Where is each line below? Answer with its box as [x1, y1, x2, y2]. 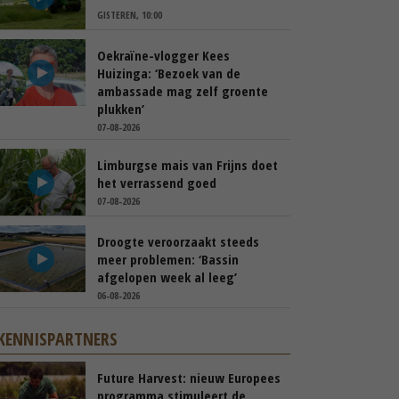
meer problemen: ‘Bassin [97, 250, 239, 268]
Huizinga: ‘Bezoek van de [97, 64, 240, 82]
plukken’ [97, 100, 144, 118]
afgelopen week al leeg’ [97, 268, 237, 286]
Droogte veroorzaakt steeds [97, 232, 259, 250]
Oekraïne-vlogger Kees [97, 46, 230, 64]
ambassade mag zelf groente [97, 82, 268, 100]
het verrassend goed [97, 174, 216, 191]
